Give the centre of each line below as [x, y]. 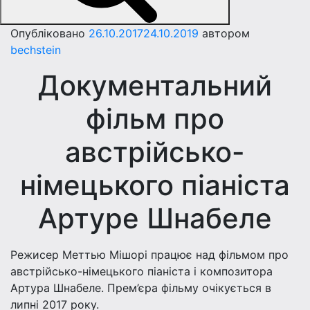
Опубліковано [48, 34]
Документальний [155, 86]
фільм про [155, 119]
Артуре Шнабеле [155, 219]
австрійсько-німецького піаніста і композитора [142, 272]
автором [224, 34]
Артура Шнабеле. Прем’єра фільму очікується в [141, 288]
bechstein [36, 50]
